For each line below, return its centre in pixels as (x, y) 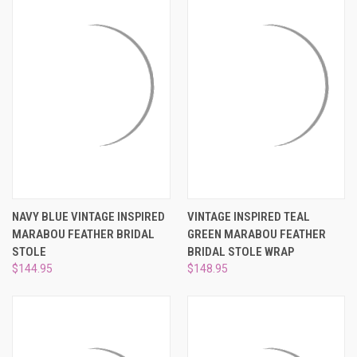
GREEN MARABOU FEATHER (256, 235)
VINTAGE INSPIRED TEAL (248, 217)
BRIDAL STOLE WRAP (240, 252)
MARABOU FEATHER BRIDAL (83, 235)
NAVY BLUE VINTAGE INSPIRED (88, 217)
